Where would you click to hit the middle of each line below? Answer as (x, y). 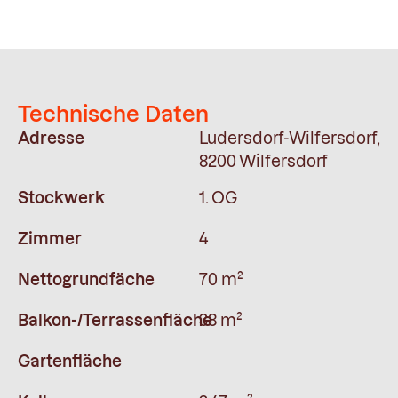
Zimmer (50, 239)
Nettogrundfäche (86, 279)
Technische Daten (113, 114)
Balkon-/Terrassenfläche (115, 320)
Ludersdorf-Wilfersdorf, (289, 138)
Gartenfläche (70, 361)
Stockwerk (61, 198)
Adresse (51, 138)
